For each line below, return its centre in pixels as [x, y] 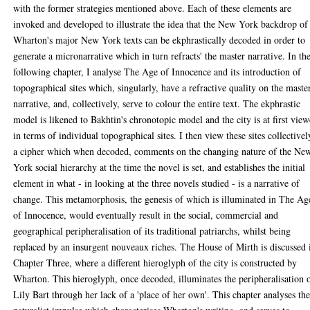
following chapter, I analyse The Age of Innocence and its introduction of [157, 71]
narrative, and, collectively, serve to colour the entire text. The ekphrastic [157, 103]
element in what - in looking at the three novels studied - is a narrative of [157, 183]
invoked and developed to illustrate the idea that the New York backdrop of [161, 24]
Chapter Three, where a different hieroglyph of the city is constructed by [155, 262]
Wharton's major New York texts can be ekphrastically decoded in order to [159, 39]
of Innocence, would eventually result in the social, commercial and [146, 215]
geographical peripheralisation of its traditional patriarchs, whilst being [152, 230]
